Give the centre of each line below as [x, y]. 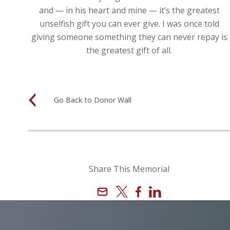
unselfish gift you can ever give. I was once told [129, 23]
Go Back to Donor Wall [93, 100]
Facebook [153, 190]
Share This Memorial [129, 169]
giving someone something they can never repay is [129, 37]
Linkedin [164, 190]
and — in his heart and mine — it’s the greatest [129, 10]
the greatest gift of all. [129, 50]
